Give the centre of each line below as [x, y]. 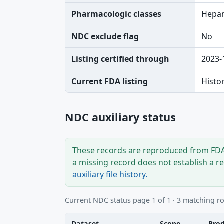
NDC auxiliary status [120, 117]
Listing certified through [120, 59]
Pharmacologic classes [116, 14]
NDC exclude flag [105, 36]
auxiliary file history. [110, 174]
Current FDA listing [110, 81]
